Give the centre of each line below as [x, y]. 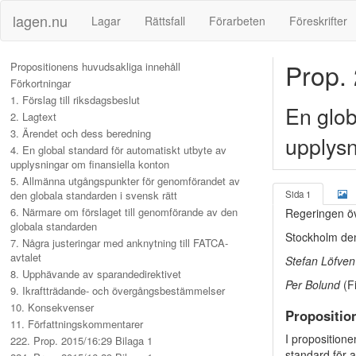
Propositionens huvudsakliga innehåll [95, 66]
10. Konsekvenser [52, 307]
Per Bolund [314, 284]
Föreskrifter [318, 21]
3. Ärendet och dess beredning [81, 133]
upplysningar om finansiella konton [90, 164]
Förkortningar [41, 83]
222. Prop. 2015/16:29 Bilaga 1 [81, 341]
